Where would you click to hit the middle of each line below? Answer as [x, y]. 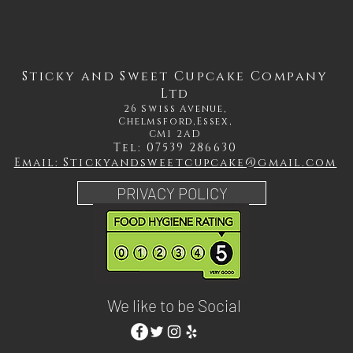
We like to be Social [174, 305]
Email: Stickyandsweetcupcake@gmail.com [175, 163]
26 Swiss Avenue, [175, 109]
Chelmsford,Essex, [175, 121]
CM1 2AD [175, 134]
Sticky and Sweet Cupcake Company [175, 76]
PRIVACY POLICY [172, 193]
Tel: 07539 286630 [175, 148]
